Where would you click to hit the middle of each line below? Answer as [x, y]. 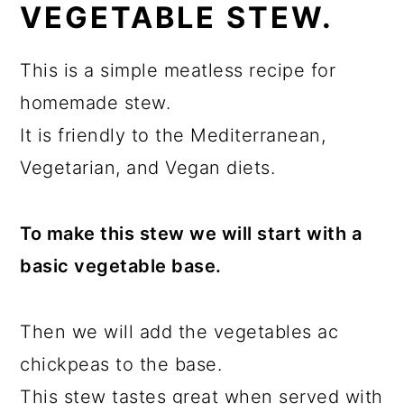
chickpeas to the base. [121, 364]
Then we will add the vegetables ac [179, 331]
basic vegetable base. [121, 266]
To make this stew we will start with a [191, 233]
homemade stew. [96, 102]
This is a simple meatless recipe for [178, 70]
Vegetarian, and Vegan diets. [148, 167]
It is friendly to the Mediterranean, [173, 135]
